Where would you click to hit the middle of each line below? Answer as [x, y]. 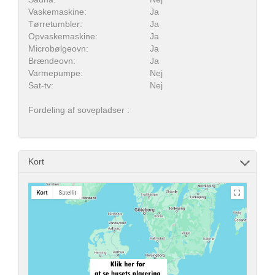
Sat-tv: [41, 85]
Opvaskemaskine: [63, 36]
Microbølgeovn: [58, 48]
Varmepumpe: [56, 73]
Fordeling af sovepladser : [79, 110]
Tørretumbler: [55, 24]
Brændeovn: [52, 61]
